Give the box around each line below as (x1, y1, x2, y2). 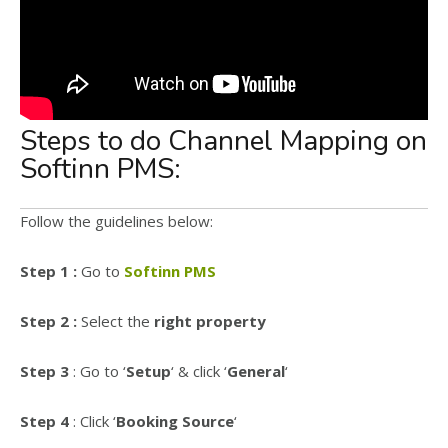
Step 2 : (20, 311, 77, 331)
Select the (77, 311, 154, 331)
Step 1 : (20, 261, 77, 281)
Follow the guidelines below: (20, 211, 213, 231)
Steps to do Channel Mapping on (20, 122, 427, 160)
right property (154, 311, 266, 331)
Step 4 (20, 411, 69, 431)
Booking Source (116, 411, 234, 431)
